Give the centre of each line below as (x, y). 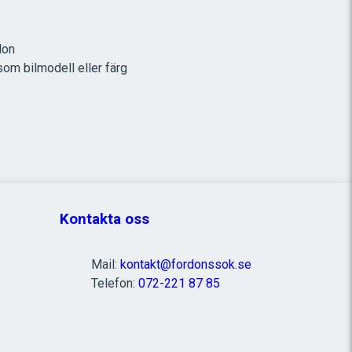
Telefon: (115, 283)
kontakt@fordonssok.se (186, 264)
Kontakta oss (104, 219)
